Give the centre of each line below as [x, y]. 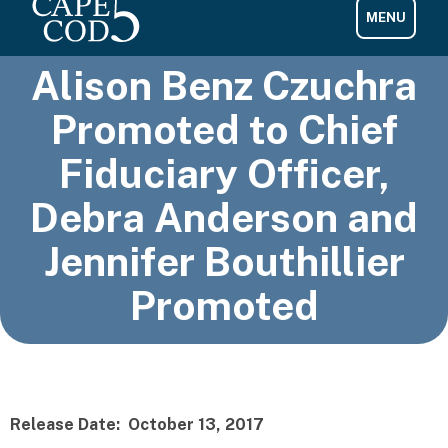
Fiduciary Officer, [224, 173]
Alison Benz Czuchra [224, 85]
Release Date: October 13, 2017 [137, 424]
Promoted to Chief [224, 129]
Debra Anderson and [224, 217]
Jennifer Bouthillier [224, 261]
